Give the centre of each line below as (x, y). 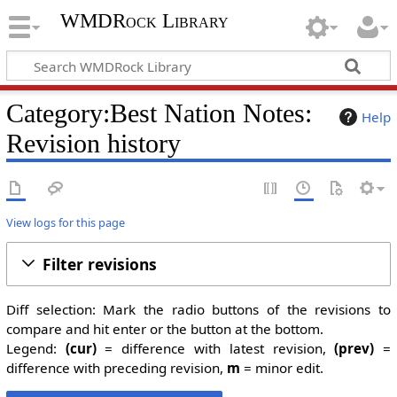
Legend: (35, 348)
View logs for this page (65, 222)
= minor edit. (281, 368)
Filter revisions (99, 264)
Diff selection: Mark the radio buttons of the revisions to (198, 309)
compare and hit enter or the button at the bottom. (164, 329)
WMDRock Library (144, 21)
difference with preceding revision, (116, 368)
